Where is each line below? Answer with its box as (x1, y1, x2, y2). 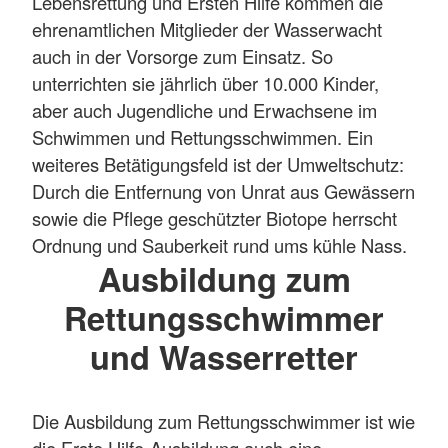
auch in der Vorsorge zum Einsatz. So (32, 42, 333, 69)
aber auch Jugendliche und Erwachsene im (32, 96, 377, 123)
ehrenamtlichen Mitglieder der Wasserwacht (32, 15, 382, 42)
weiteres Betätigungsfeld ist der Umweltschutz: (32, 150, 404, 177)
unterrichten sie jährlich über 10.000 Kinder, (32, 69, 379, 96)
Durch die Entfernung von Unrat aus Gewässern (32, 177, 415, 204)
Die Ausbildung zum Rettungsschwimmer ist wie (32, 408, 415, 435)
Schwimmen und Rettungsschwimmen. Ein (32, 123, 373, 150)
